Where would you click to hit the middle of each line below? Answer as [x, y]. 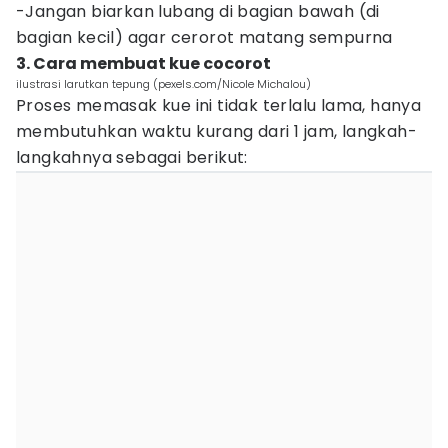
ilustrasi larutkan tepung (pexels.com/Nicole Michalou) [163, 84]
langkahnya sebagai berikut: [132, 157]
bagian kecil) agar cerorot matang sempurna [204, 37]
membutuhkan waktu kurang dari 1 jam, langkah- [216, 131]
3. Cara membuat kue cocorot [143, 63]
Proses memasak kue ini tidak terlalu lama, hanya [219, 105]
